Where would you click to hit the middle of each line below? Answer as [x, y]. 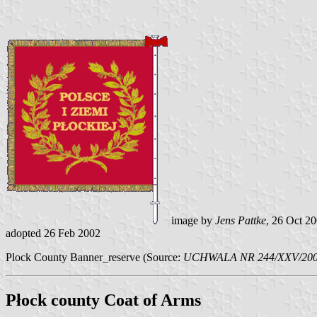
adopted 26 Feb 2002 [53, 234]
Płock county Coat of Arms [103, 300]
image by [192, 221]
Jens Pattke [241, 221]
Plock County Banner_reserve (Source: [94, 258]
